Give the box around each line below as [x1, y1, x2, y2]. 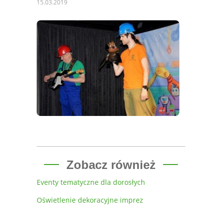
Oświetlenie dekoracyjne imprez [37, 195, 143, 205]
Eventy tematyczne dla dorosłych [37, 177, 145, 187]
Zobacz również [66, 158, 156, 171]
